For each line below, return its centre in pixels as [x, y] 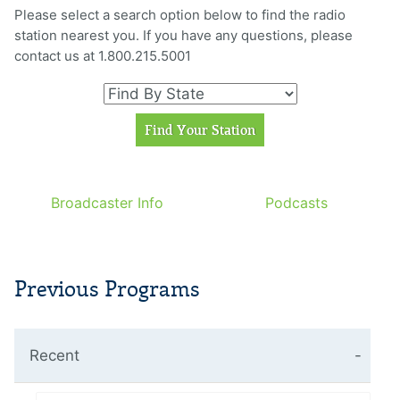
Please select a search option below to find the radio [180, 15]
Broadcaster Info [107, 203]
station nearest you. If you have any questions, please [183, 35]
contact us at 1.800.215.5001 [103, 56]
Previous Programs [107, 289]
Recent [54, 356]
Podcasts [297, 203]
